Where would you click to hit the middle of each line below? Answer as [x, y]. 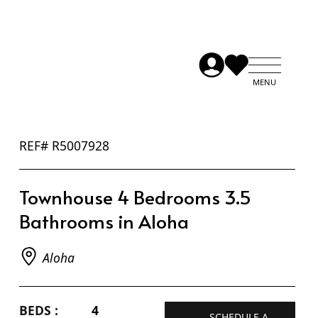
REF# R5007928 [64, 134]
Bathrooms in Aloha [104, 209]
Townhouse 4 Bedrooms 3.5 [135, 185]
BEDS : [38, 298]
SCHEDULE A [238, 305]
